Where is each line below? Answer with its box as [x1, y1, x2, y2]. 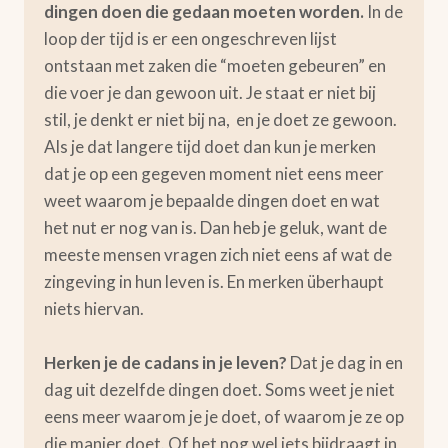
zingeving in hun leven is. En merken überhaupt [44, 271, 384, 292]
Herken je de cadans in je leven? [44, 352, 287, 373]
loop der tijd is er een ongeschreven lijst [44, 28, 337, 49]
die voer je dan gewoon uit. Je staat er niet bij [44, 82, 376, 103]
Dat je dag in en [287, 352, 403, 373]
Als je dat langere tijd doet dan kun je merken [44, 136, 376, 157]
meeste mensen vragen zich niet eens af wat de [44, 244, 392, 265]
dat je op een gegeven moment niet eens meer [44, 163, 384, 184]
